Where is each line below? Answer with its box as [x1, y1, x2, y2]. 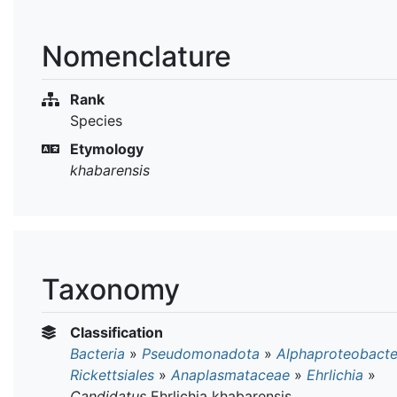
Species [70, 111, 122, 129]
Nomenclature [42, 38, 231, 74]
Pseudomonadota [142, 344, 260, 362]
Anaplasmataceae [171, 365, 290, 384]
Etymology [66, 139, 144, 158]
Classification [66, 323, 163, 341]
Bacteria [70, 344, 125, 362]
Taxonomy [42, 271, 180, 307]
